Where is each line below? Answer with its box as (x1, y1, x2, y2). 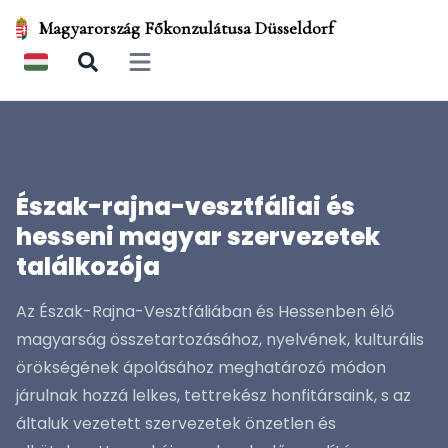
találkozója (16, 250, 160, 283)
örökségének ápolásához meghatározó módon (16, 356, 386, 379)
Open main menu (127, 60, 252, 81)
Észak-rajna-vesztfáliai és (16, 190, 355, 223)
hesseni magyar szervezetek (16, 220, 380, 253)
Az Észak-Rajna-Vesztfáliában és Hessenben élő (16, 300, 394, 323)
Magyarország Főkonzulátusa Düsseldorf (39, 17, 335, 39)
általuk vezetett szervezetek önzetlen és (16, 412, 336, 435)
